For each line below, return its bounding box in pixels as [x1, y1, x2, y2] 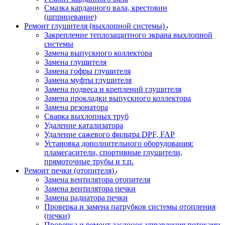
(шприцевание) [44, 13, 96, 21]
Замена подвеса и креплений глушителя [44, 85, 181, 93]
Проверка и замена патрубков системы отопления [44, 202, 215, 211]
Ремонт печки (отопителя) [24, 166, 116, 175]
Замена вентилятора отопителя [44, 175, 150, 184]
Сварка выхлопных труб [44, 112, 129, 121]
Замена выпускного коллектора [44, 49, 152, 57]
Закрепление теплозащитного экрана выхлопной [44, 31, 212, 39]
